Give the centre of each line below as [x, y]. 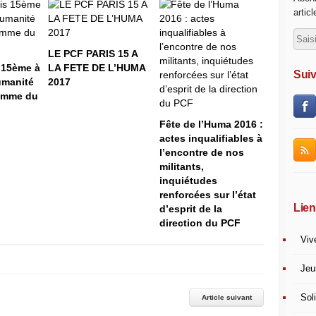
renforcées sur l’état [208, 194]
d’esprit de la [191, 208]
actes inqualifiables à [211, 138]
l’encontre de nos [202, 152]
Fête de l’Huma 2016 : [211, 124]
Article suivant [226, 297]
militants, [182, 166]
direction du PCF [200, 223]
